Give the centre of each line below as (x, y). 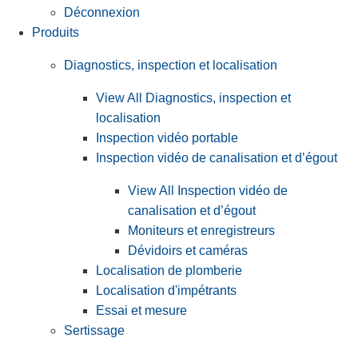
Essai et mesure (141, 311)
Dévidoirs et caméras (188, 251)
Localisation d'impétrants (166, 291)
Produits (56, 33)
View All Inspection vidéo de (208, 191)
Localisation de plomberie (169, 271)
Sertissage (94, 331)
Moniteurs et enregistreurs (201, 231)
